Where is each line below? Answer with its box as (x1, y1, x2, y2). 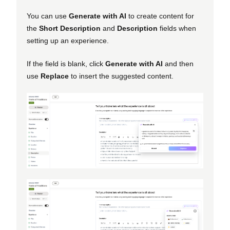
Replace (41, 71, 69, 80)
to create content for (126, 11, 194, 20)
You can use (27, 11, 69, 20)
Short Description (39, 24, 101, 32)
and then (163, 59, 194, 68)
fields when (158, 24, 196, 32)
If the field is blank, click (27, 59, 105, 68)
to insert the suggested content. (69, 71, 174, 80)
